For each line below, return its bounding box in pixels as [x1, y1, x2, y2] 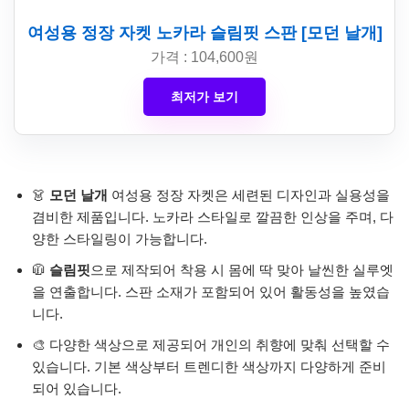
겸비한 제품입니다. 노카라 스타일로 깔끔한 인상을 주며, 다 [32, 208, 393, 225]
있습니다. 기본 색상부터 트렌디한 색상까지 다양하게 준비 [32, 358, 386, 374]
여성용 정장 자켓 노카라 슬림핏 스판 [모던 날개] [26, 23, 383, 42]
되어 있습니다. [32, 380, 121, 396]
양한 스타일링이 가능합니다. [32, 230, 207, 246]
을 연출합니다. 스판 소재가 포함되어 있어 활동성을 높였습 [32, 283, 390, 299]
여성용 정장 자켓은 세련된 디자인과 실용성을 [108, 186, 390, 203]
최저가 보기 [171, 89, 238, 104]
